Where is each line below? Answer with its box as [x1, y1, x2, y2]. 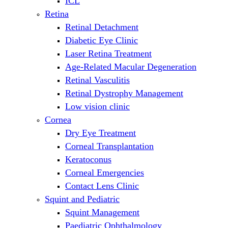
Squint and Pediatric [45, 194, 120, 205]
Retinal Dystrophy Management [65, 88, 183, 99]
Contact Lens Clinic [65, 181, 139, 191]
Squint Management [65, 207, 139, 218]
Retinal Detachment [65, 22, 138, 33]
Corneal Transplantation [65, 141, 154, 152]
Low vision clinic [65, 101, 130, 112]
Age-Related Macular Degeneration [65, 62, 196, 72]
